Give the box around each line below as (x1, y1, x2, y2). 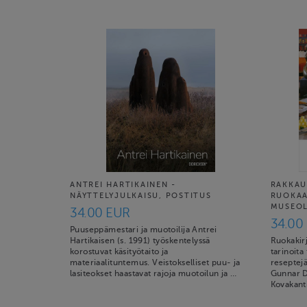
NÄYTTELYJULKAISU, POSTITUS (70, 191, 212, 200)
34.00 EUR (70, 205, 130, 220)
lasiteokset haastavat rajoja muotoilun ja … (70, 269, 237, 278)
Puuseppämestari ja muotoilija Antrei (70, 225, 217, 234)
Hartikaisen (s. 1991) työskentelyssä (70, 236, 210, 245)
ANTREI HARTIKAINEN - (70, 180, 177, 189)
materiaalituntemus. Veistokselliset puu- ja (70, 258, 241, 267)
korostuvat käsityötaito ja (70, 247, 169, 256)
